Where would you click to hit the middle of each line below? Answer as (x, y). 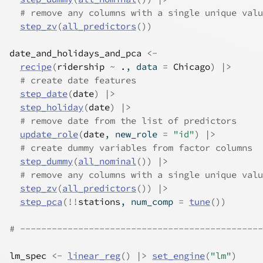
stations (99, 202)
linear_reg (94, 256)
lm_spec (28, 256)
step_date (44, 94)
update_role (49, 134)
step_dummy (46, 161)
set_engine (178, 256)
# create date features (78, 80)
